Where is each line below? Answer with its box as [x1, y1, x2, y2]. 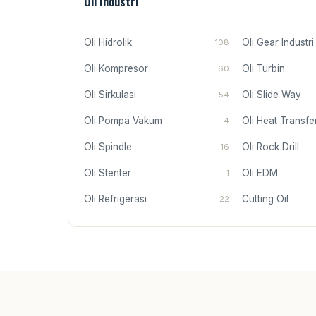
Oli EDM [242, 167, 279, 179]
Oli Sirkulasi [84, 89, 136, 101]
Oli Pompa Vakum [84, 115, 162, 127]
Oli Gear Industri [242, 37, 315, 49]
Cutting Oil [242, 193, 289, 205]
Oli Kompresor [84, 63, 148, 75]
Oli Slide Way [242, 89, 302, 101]
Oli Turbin [242, 63, 286, 75]
